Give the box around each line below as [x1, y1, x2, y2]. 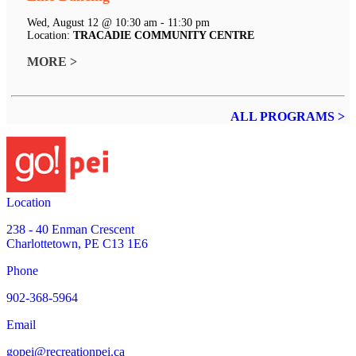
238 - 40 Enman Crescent [6, 222, 134, 237]
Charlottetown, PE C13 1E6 [6, 237, 148, 251]
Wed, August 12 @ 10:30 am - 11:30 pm [27, 17, 210, 29]
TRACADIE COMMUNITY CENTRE [73, 29, 254, 42]
